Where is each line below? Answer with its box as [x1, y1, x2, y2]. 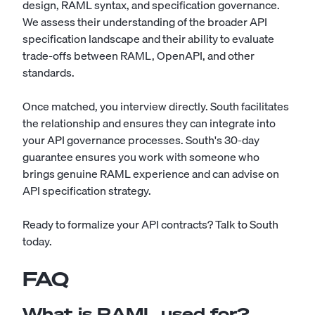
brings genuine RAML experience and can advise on [22, 165, 279, 183]
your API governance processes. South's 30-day [22, 131, 259, 149]
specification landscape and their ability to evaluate [22, 30, 274, 48]
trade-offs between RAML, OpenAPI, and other [22, 46, 255, 65]
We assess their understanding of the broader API [22, 13, 267, 31]
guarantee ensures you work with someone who [22, 148, 259, 166]
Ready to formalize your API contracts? [22, 215, 215, 233]
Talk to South [215, 215, 278, 233]
